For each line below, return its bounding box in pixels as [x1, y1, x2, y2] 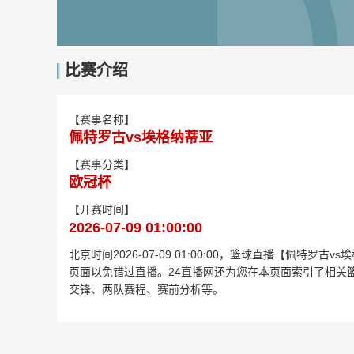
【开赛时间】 [69, 203, 135, 216]
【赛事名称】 [69, 113, 135, 126]
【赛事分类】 [69, 158, 135, 171]
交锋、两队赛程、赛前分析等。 [69, 283, 224, 296]
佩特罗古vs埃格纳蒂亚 [69, 130, 213, 145]
